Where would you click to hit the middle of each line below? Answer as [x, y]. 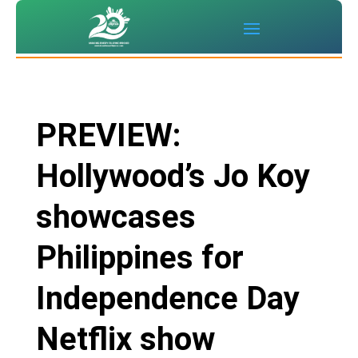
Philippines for [139, 258]
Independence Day [167, 299]
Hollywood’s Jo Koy [173, 177]
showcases [115, 217]
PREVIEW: [108, 136]
